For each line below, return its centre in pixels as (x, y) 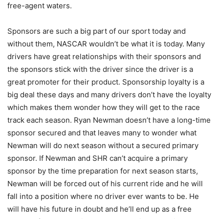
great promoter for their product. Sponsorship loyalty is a (106, 82)
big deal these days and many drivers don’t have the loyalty (109, 95)
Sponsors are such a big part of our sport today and (97, 31)
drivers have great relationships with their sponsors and (104, 57)
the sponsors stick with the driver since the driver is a (100, 69)
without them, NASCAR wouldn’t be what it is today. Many (106, 44)
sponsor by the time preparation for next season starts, (103, 171)
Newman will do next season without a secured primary (103, 146)
